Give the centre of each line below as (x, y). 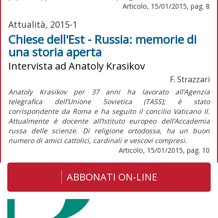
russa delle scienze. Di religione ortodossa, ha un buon (109, 130)
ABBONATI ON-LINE (112, 177)
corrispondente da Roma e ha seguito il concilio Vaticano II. (109, 111)
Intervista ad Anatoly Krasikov (77, 66)
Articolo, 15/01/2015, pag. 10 (164, 150)
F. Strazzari (190, 79)
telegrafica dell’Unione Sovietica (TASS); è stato (109, 101)
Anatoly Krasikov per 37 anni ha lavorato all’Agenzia (109, 91)
